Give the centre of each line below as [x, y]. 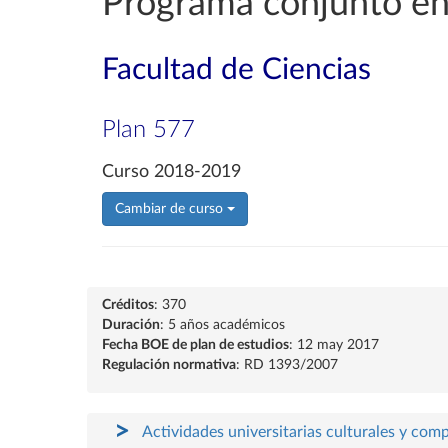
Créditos [128, 305]
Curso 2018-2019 [171, 172]
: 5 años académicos [222, 325]
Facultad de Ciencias [236, 70]
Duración [131, 325]
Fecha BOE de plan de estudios [195, 345]
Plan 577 [148, 130]
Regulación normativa [169, 365]
